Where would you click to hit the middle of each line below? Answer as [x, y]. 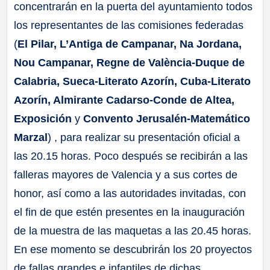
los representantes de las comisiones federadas [129, 26]
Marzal [31, 138]
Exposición [43, 119]
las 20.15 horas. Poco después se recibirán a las [131, 156]
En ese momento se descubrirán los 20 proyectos [133, 250]
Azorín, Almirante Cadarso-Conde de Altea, [124, 100]
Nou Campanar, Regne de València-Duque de [130, 63]
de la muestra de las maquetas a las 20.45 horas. [133, 231]
